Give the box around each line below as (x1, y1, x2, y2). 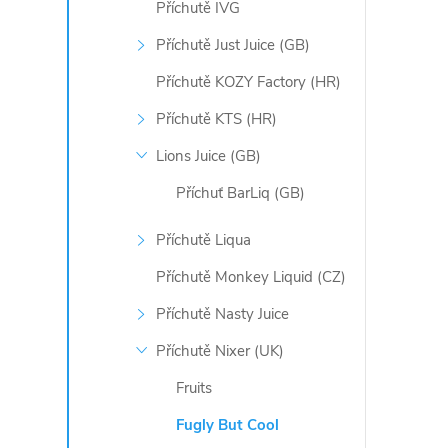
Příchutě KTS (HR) (156, 109, 278, 129)
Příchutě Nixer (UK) (156, 341, 285, 361)
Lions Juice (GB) (156, 146, 262, 166)
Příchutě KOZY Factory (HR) (156, 72, 342, 92)
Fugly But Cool (176, 415, 280, 435)
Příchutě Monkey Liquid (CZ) (156, 267, 347, 287)
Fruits (176, 378, 213, 398)
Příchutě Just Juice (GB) (156, 35, 311, 55)
